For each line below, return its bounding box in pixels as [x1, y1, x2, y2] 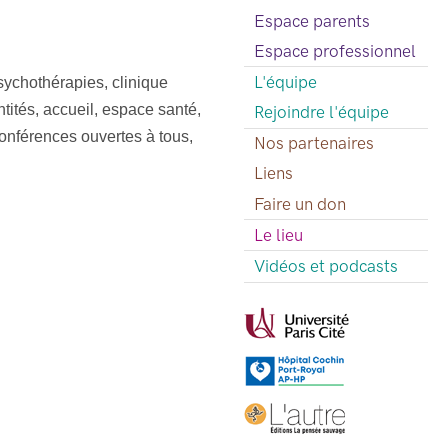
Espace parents [253, 10, 370, 31]
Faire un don [253, 193, 346, 214]
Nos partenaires [253, 133, 374, 154]
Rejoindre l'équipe [253, 102, 389, 123]
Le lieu [253, 224, 303, 245]
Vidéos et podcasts [253, 256, 398, 277]
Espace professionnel [253, 40, 416, 61]
